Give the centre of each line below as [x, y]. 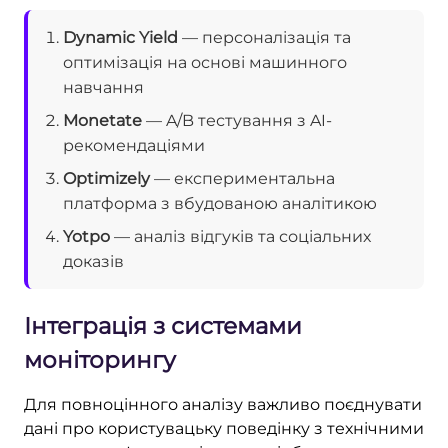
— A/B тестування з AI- [237, 120]
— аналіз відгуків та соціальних [240, 236]
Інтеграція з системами [163, 325]
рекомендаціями [134, 145]
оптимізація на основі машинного [205, 62]
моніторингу [100, 359]
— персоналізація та [264, 37]
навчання [103, 87]
